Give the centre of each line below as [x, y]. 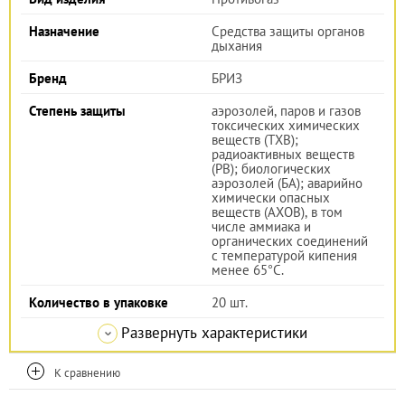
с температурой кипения [284, 255]
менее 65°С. [248, 270]
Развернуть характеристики [214, 333]
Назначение [64, 31]
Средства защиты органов [288, 31]
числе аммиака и [261, 226]
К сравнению [87, 372]
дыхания [237, 46]
